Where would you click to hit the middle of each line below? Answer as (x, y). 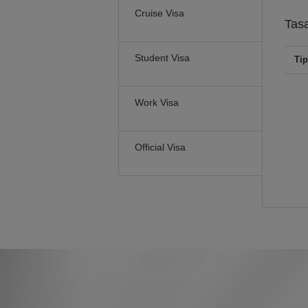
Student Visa (162, 58)
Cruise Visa (159, 13)
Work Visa (157, 102)
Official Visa (160, 147)
